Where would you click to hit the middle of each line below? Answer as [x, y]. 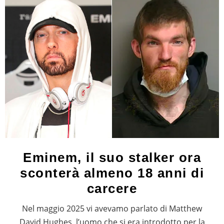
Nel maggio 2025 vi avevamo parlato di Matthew [112, 208]
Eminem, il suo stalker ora [112, 157]
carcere [112, 188]
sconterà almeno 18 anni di [112, 173]
